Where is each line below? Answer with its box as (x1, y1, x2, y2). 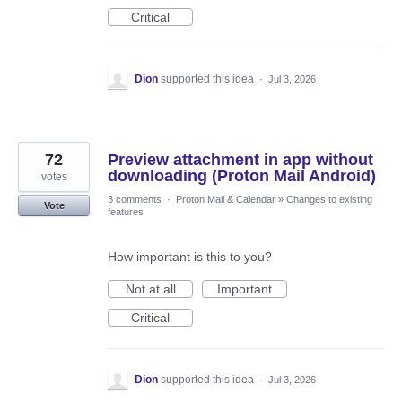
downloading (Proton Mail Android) (108, 167, 376, 185)
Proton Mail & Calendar (176, 194, 275, 205)
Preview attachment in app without (108, 151, 373, 169)
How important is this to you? (108, 249, 272, 264)
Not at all (125, 282, 176, 296)
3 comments (108, 194, 162, 205)
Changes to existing (286, 194, 372, 205)
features (108, 206, 144, 217)
